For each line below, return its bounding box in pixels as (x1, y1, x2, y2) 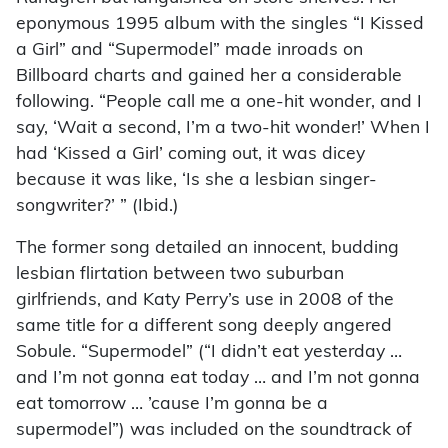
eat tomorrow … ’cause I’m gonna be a (16, 395, 328, 413)
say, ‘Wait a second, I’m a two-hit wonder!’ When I (16, 119, 430, 137)
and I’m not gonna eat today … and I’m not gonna (16, 369, 420, 387)
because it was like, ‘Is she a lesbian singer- (16, 171, 377, 189)
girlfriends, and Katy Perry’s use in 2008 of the (16, 291, 394, 309)
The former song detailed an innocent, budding (16, 239, 399, 257)
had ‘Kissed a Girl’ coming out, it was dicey (16, 145, 365, 163)
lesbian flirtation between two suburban (16, 265, 344, 283)
